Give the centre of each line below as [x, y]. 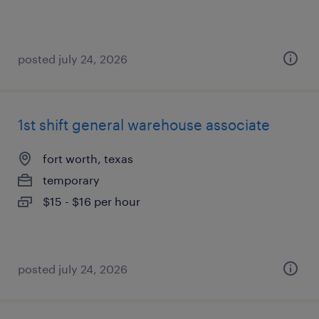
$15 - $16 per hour [91, 201]
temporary [71, 180]
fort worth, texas [88, 158]
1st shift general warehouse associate [144, 125]
